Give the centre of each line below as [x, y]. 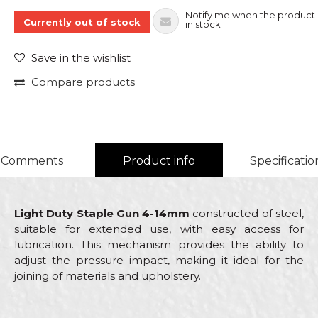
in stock [203, 24]
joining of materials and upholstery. [108, 275]
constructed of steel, [247, 213]
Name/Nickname [56, 306]
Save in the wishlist [81, 57]
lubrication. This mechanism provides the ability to [159, 244]
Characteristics [63, 300]
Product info [159, 160]
